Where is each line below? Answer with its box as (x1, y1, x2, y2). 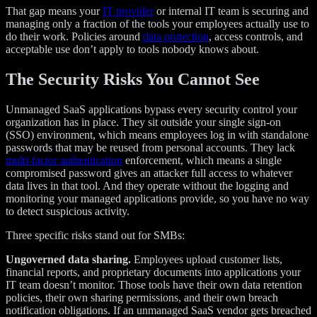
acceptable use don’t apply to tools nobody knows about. (6, 43, 259, 56)
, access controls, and (209, 30, 303, 43)
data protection (143, 30, 209, 43)
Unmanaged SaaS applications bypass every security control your (6, 103, 297, 116)
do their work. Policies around (6, 30, 143, 43)
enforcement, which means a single (122, 154, 282, 167)
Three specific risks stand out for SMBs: (6, 229, 185, 242)
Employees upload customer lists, (131, 253, 282, 266)
